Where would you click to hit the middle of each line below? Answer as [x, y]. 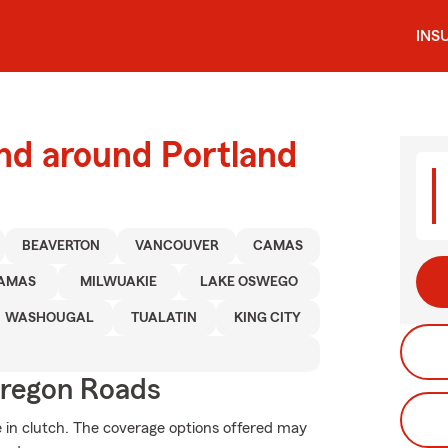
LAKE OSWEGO [249, 282]
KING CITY [268, 318]
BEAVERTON [61, 246]
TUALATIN [164, 318]
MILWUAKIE [118, 282]
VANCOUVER [176, 246]
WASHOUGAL [50, 318]
